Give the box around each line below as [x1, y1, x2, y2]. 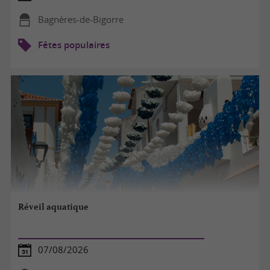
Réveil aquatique [18, 201, 89, 213]
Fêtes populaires [37, 39, 110, 51]
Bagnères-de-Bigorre [37, 13, 124, 25]
